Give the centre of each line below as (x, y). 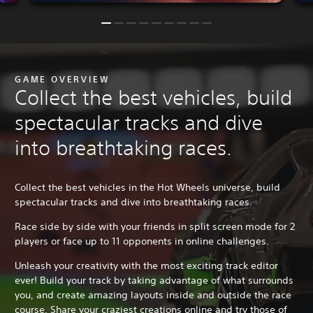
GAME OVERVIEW (63, 79)
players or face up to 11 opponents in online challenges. (142, 241)
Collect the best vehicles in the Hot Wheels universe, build (147, 187)
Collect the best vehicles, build (153, 97)
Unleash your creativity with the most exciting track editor (146, 265)
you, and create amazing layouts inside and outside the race (153, 294)
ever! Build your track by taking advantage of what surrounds (154, 280)
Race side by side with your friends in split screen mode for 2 (155, 226)
